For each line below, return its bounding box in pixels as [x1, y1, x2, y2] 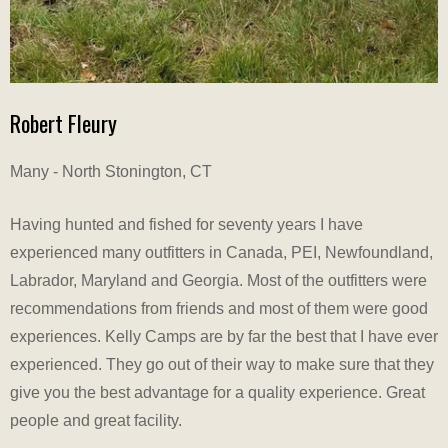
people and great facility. [10, 411, 182, 429]
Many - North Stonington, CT [10, 162, 212, 180]
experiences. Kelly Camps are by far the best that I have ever [10, 327, 438, 345]
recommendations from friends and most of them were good [10, 299, 428, 317]
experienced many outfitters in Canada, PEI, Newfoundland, [10, 243, 433, 261]
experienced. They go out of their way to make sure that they [10, 355, 434, 373]
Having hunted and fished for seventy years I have [10, 215, 363, 233]
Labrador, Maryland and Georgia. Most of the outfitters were [10, 271, 427, 289]
